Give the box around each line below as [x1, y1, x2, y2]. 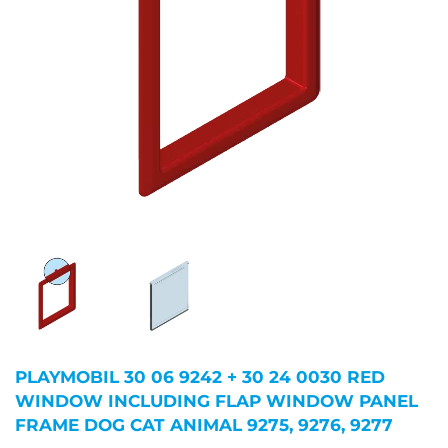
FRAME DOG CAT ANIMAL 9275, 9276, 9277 [15, 414, 393, 436]
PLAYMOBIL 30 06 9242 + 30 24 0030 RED [15, 366, 385, 388]
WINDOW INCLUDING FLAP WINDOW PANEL [15, 390, 418, 412]
